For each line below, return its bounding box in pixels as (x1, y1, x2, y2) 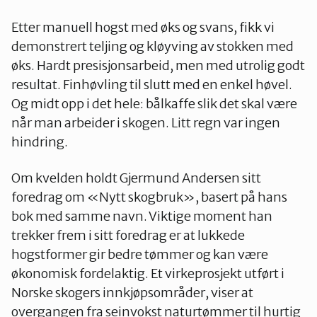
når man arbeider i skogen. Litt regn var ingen (11, 114, 280, 131)
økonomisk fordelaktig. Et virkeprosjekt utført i (11, 265, 284, 282)
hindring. (11, 133, 68, 150)
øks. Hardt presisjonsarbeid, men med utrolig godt (11, 57, 305, 74)
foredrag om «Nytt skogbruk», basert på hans (11, 188, 287, 205)
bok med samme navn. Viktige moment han (11, 207, 272, 224)
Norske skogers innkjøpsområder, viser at (11, 284, 253, 301)
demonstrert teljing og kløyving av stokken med (11, 38, 294, 54)
